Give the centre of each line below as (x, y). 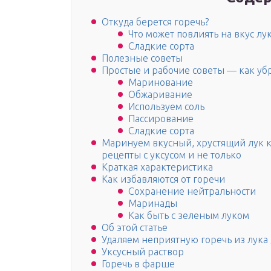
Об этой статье (135, 228)
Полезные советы (142, 58)
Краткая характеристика (157, 167)
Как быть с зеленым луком (189, 216)
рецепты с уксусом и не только (171, 155)
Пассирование (161, 119)
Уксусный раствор (143, 252)
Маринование (161, 83)
